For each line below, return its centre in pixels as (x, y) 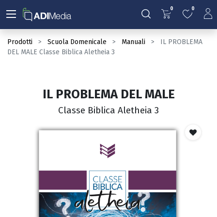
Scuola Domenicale (77, 42)
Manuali (133, 42)
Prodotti (20, 42)
